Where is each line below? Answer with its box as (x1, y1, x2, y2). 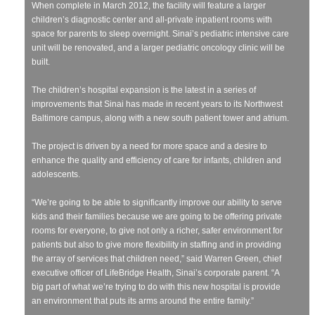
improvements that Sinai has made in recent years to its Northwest (32, 98, 283, 109)
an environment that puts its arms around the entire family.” (32, 295, 254, 306)
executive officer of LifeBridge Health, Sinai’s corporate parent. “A (32, 267, 279, 278)
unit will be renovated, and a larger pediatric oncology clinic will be (32, 42, 285, 53)
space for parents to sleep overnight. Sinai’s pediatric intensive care (32, 28, 289, 39)
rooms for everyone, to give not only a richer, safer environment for (32, 225, 283, 236)
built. (32, 56, 50, 67)
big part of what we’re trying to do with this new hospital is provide (32, 281, 281, 292)
